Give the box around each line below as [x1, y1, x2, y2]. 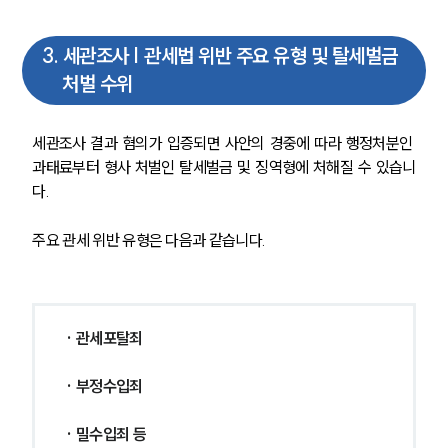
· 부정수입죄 [65, 376, 143, 397]
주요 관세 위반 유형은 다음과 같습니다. [32, 230, 266, 251]
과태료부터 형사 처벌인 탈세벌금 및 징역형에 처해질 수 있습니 [32, 157, 416, 178]
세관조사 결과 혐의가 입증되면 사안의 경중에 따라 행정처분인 [32, 133, 416, 154]
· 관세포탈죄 [65, 328, 143, 349]
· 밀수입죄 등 [65, 424, 146, 445]
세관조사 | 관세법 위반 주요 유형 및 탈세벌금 [62, 43, 398, 69]
